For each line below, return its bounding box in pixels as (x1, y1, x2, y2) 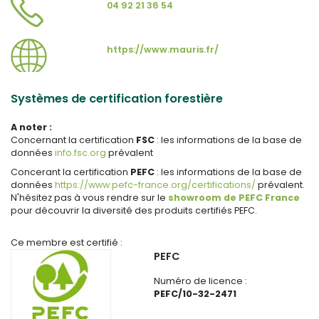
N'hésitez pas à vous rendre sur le (11, 192, 168, 204)
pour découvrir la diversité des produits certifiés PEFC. (11, 204, 257, 217)
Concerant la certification (11, 166, 130, 179)
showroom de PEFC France (168, 192, 300, 204)
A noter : (11, 121, 52, 134)
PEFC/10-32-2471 (154, 288, 236, 300)
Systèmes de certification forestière (11, 90, 223, 107)
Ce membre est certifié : (11, 236, 122, 249)
